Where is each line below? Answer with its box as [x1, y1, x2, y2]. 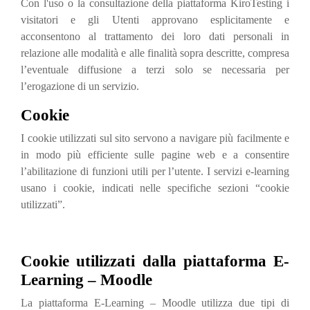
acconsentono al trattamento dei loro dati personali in [21, 30, 289, 42]
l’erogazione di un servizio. [21, 80, 139, 92]
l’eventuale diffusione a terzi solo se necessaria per [21, 64, 289, 75]
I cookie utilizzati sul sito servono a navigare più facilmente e [21, 132, 289, 144]
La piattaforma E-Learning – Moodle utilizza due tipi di [21, 297, 289, 309]
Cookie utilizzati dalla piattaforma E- [21, 253, 289, 270]
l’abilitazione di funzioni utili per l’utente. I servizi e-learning [21, 165, 289, 177]
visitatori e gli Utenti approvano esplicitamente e [21, 14, 289, 26]
